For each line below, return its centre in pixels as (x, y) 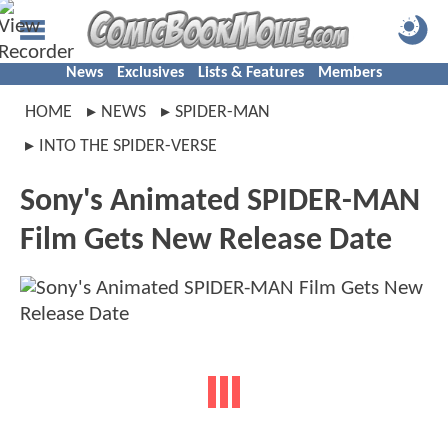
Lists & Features (251, 73)
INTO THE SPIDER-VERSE (128, 146)
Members (350, 73)
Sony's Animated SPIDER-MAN (220, 202)
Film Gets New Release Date (206, 241)
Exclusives (150, 73)
